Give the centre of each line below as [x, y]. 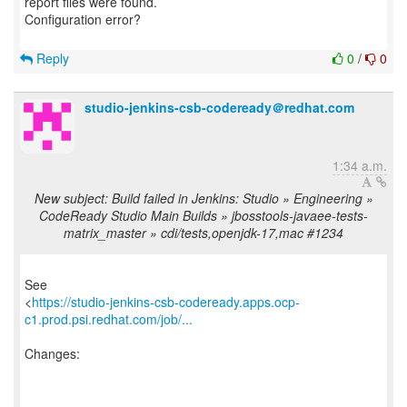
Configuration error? [83, 19]
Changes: [52, 353]
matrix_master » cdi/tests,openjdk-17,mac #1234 [203, 233]
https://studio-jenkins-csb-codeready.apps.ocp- [166, 302]
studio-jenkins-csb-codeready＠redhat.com [219, 107]
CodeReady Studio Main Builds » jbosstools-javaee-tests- [203, 215]
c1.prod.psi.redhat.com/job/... [109, 319]
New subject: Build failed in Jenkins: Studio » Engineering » [203, 198]
